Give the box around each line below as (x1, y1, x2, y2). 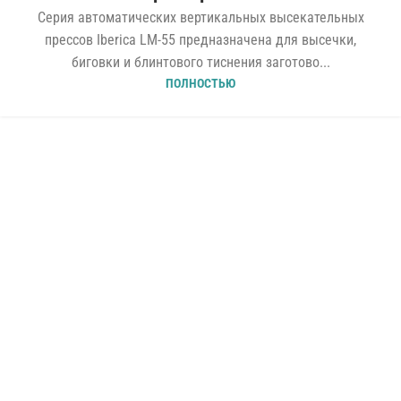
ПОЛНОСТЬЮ (166, 76, 235, 92)
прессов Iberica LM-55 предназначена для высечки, (45, 31, 356, 49)
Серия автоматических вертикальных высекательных (37, 9, 364, 27)
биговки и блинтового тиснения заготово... (71, 54, 330, 72)
